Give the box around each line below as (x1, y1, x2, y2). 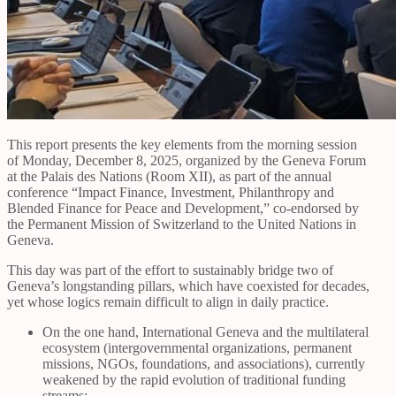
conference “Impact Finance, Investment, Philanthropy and (7, 184, 334, 200)
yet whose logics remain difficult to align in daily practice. (7, 293, 329, 309)
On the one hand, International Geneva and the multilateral (42, 324, 369, 339)
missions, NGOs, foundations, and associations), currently (42, 355, 365, 371)
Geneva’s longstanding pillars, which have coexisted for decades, (7, 278, 369, 293)
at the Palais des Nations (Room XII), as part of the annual (7, 168, 331, 184)
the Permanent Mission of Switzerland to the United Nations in (7, 216, 356, 232)
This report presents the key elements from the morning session (7, 136, 357, 152)
